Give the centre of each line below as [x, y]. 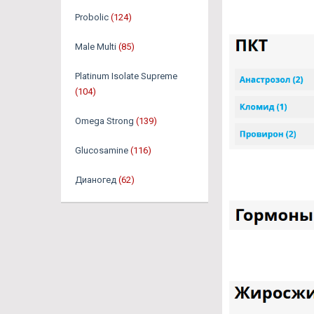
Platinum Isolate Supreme [126, 76]
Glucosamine [102, 151]
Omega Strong [104, 121]
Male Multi [96, 47]
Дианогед [96, 180]
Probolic [92, 18]
